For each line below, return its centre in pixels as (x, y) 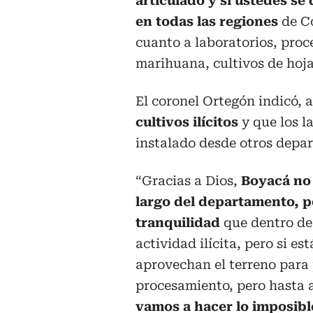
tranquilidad (178, 223)
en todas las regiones (207, 22)
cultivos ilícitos (187, 122)
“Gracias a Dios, (188, 181)
